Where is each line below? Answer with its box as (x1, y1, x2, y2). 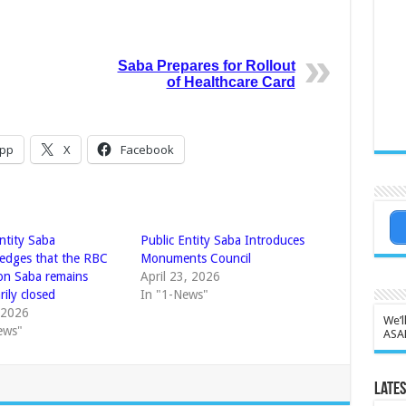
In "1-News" (140, 287, 208, 303)
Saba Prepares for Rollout (117, 58, 295, 74)
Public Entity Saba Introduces (140, 233, 304, 248)
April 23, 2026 (140, 269, 220, 285)
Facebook (120, 141, 174, 159)
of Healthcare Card (166, 74, 295, 91)
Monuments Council (140, 251, 251, 266)
